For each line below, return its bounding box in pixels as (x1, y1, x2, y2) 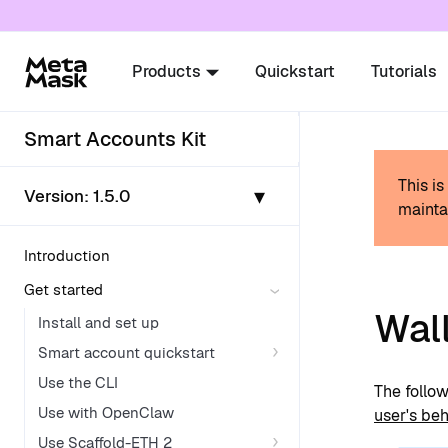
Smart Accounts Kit (24, 126, 206, 152)
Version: (24, 184, 93, 207)
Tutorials (370, 61, 437, 82)
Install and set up (38, 312, 159, 332)
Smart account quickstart (38, 342, 215, 362)
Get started (24, 280, 103, 299)
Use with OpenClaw (38, 402, 174, 422)
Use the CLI (38, 372, 118, 392)
